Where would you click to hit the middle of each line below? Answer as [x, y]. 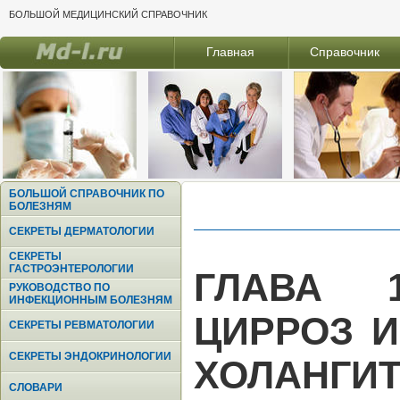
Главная [231, 52]
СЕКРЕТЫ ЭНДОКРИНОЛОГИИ [90, 356]
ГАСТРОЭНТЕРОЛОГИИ [71, 269]
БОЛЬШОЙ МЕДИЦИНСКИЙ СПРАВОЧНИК [108, 14]
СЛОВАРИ [36, 387]
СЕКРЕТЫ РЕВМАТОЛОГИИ [82, 325]
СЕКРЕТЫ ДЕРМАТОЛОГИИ [82, 231]
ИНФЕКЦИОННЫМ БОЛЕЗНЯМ [91, 300]
